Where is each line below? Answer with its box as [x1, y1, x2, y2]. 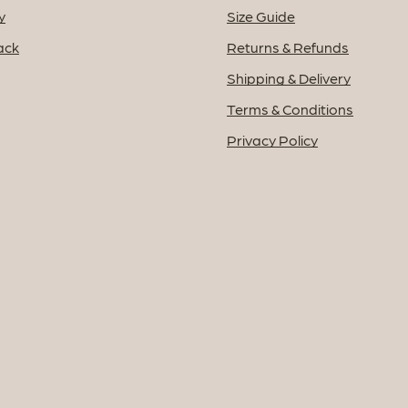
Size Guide [227, 7, 295, 25]
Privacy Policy [227, 131, 318, 149]
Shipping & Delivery [227, 69, 351, 87]
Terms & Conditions [227, 100, 353, 118]
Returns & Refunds [227, 38, 349, 56]
